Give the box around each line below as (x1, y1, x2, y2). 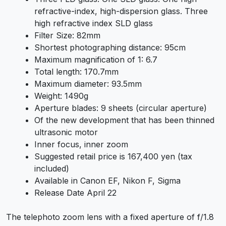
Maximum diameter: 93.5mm (34, 79, 142, 89)
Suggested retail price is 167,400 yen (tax (34, 151, 192, 162)
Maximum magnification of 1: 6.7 (34, 54, 157, 65)
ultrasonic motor (34, 127, 98, 138)
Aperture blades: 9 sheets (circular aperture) (34, 103, 207, 114)
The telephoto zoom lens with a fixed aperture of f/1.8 (6, 212, 214, 222)
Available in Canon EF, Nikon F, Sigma (34, 176, 181, 186)
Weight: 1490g (34, 91, 88, 101)
